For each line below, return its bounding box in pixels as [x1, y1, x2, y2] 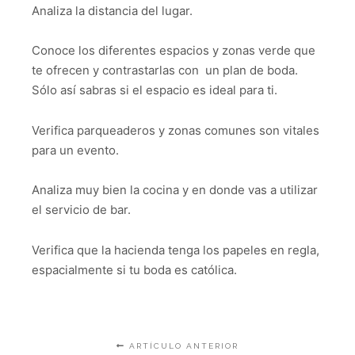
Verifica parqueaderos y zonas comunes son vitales [32, 122, 319, 138]
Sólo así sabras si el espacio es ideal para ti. [32, 82, 277, 98]
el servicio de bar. [32, 202, 131, 218]
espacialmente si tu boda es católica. [32, 261, 237, 277]
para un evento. [32, 142, 119, 158]
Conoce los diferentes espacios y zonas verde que [32, 43, 315, 59]
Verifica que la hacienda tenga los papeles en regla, [32, 242, 319, 258]
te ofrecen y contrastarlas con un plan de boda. [32, 63, 298, 78]
